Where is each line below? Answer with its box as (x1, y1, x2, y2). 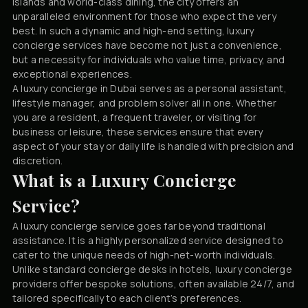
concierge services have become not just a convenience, (12, 38, 282, 52)
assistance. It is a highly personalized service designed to (12, 233, 283, 247)
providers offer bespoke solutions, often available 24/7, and (12, 276, 295, 290)
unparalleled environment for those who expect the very (12, 9, 276, 23)
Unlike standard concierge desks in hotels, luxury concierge (12, 262, 292, 276)
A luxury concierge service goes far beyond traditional (12, 219, 265, 232)
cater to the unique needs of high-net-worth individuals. (12, 247, 276, 261)
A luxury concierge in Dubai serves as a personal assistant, (12, 81, 287, 95)
